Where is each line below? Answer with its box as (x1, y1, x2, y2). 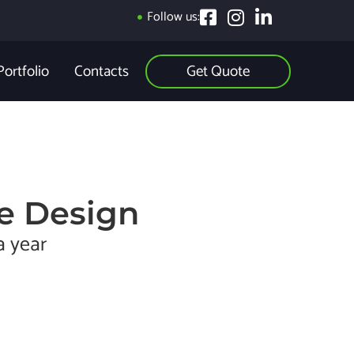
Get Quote (186, 58, 250, 84)
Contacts (74, 59, 129, 84)
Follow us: (147, 6, 200, 28)
